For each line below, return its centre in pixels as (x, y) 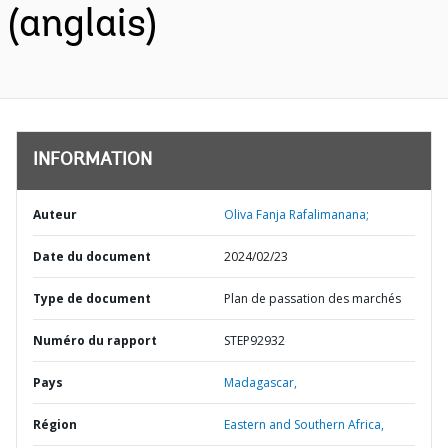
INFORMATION (92, 161)
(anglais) (82, 26)
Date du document (92, 256)
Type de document (92, 298)
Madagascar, (260, 382)
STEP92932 (254, 340)
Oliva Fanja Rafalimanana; (296, 214)
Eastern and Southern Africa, (304, 424)
